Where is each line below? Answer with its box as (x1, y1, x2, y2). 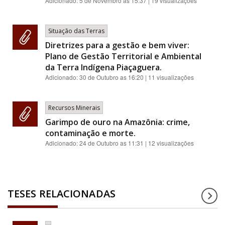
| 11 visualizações (144, 73, 194, 82)
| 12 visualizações (144, 139, 194, 148)
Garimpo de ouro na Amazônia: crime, (45, 117, 190, 128)
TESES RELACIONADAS (8, 187, 116, 201)
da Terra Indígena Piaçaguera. (45, 62, 162, 73)
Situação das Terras (48, 27, 104, 36)
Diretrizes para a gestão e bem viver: (45, 40, 189, 51)
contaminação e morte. (45, 128, 136, 139)
